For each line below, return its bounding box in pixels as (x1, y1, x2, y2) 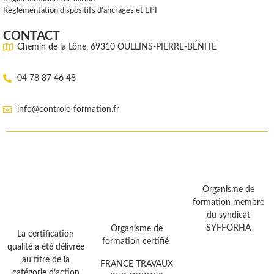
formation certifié (102, 237, 172, 246)
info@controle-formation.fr (17, 105, 119, 114)
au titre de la (21, 255, 70, 264)
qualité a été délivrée (7, 242, 84, 251)
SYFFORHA (206, 223, 251, 232)
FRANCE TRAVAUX (100, 260, 174, 269)
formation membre (192, 198, 264, 207)
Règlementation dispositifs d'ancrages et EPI (3, 6, 157, 15)
